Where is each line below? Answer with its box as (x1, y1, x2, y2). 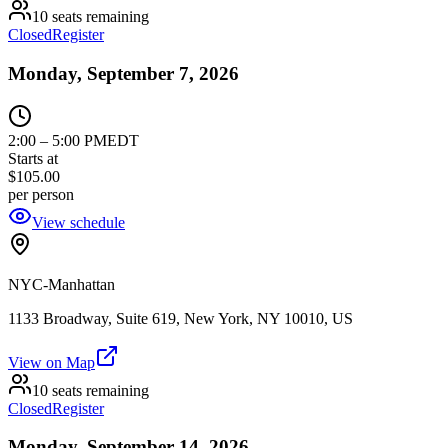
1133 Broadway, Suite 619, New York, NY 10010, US (8, 309, 353, 327)
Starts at (8, 149, 58, 167)
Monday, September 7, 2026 (8, 63, 239, 85)
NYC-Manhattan (8, 275, 115, 293)
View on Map (8, 353, 95, 371)
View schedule (32, 213, 125, 231)
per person (8, 185, 74, 203)
